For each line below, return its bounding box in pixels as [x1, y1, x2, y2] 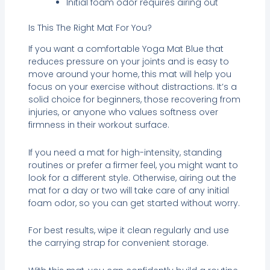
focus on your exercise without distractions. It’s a [28, 81, 237, 93]
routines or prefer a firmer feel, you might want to [28, 159, 238, 171]
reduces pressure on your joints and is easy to [28, 55, 229, 68]
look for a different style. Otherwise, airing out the [28, 171, 236, 184]
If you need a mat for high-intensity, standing [28, 146, 222, 159]
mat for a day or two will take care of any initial [28, 184, 229, 196]
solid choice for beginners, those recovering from [28, 93, 240, 106]
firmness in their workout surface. [28, 119, 169, 131]
